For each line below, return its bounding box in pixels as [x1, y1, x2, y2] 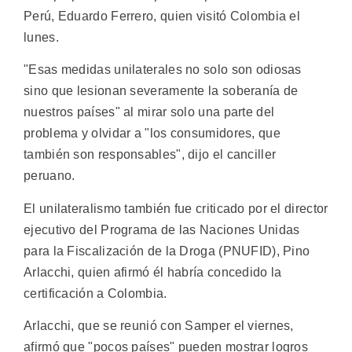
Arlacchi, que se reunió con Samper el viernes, [24, 319, 294, 333]
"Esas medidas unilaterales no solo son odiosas [24, 63, 302, 77]
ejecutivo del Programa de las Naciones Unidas [24, 222, 300, 236]
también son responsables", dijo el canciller [24, 148, 277, 162]
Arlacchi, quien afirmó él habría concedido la [24, 265, 282, 279]
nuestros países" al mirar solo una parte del [24, 105, 275, 119]
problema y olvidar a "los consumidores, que [24, 126, 280, 141]
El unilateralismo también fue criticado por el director [24, 201, 328, 215]
